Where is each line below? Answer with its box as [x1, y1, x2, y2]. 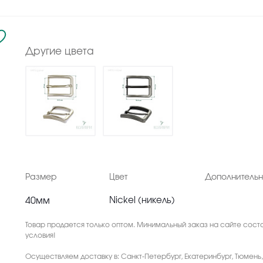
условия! [25, 232, 56, 239]
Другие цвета [25, 46, 94, 56]
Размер [25, 173, 57, 181]
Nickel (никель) [109, 196, 175, 205]
